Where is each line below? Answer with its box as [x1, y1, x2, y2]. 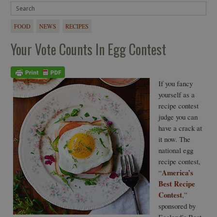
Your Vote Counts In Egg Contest [11, 39, 167, 60]
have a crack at [158, 123, 202, 133]
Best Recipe [158, 178, 195, 189]
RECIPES [65, 22, 89, 30]
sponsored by [158, 201, 196, 211]
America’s [161, 167, 193, 178]
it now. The [158, 134, 190, 144]
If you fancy [158, 78, 193, 89]
